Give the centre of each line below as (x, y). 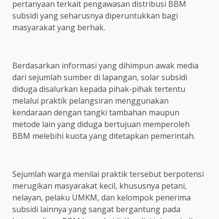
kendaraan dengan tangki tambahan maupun (96, 112)
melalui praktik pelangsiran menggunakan (90, 100)
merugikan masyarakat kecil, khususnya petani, (99, 186)
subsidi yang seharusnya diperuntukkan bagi (95, 15)
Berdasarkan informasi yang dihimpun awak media (105, 65)
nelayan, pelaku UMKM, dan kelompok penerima (101, 197)
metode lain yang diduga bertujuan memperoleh (101, 124)
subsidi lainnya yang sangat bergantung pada (96, 209)
